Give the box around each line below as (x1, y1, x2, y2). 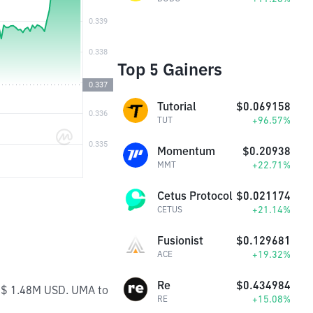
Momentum (157, 144, 215, 158)
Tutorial (157, 99, 196, 113)
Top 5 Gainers (117, 58, 222, 80)
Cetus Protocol (157, 189, 233, 203)
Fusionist (157, 233, 203, 247)
